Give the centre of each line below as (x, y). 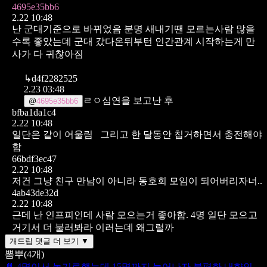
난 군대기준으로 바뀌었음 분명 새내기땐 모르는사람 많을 (133, 29)
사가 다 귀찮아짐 (48, 54)
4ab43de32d (35, 193)
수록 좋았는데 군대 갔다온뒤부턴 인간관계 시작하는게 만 (133, 41)
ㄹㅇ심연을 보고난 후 (128, 100)
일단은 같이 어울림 (52, 134)
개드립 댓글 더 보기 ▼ (49, 241)
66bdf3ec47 (34, 159)
